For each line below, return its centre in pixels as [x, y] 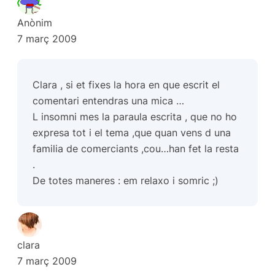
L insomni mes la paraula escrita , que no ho [135, 117]
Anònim [35, 23]
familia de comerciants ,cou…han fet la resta [136, 149]
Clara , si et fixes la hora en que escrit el [126, 85]
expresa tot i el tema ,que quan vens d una [132, 133]
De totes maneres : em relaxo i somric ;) [126, 181]
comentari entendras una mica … [109, 101]
